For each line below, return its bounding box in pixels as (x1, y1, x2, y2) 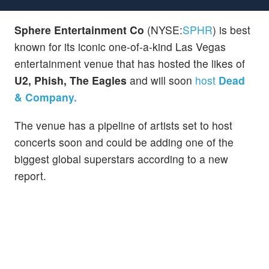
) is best (213, 22, 250, 37)
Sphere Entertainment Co (14, 22, 144, 37)
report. (14, 168, 46, 183)
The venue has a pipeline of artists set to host (14, 117, 232, 133)
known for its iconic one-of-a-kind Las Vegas (14, 38, 226, 54)
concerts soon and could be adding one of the (14, 134, 234, 150)
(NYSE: (144, 22, 183, 37)
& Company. (14, 89, 77, 104)
